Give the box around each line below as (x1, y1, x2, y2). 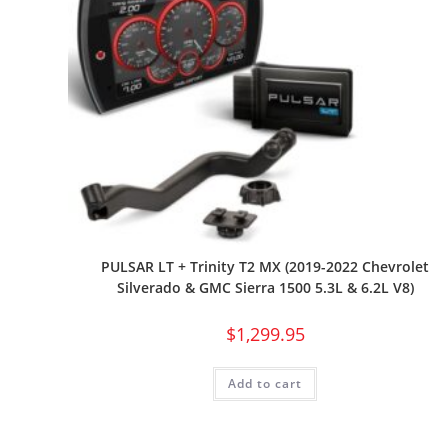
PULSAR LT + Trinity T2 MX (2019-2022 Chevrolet (101, 256, 430, 276)
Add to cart (228, 374, 303, 392)
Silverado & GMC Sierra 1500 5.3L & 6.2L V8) (116, 277, 414, 297)
